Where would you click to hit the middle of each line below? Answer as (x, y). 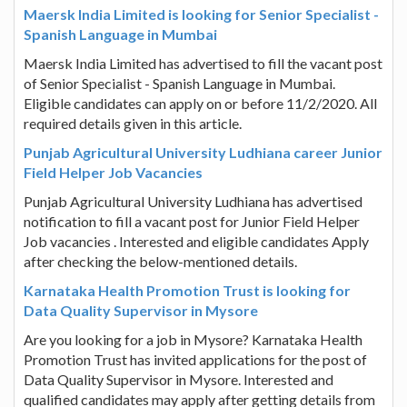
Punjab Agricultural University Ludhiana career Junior (203, 152)
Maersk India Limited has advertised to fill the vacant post (203, 63)
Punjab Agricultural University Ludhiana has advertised (193, 201)
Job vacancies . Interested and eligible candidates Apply (196, 241)
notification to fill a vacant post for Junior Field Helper (192, 221)
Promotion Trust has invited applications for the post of (195, 359)
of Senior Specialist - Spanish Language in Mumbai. (179, 83)
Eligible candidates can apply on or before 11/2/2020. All (200, 103)
